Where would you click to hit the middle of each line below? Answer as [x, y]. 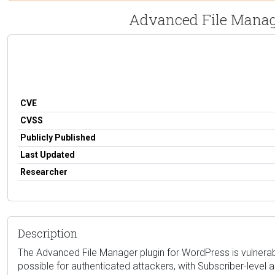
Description [48, 233]
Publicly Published [58, 137]
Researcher [44, 172]
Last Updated [48, 154]
